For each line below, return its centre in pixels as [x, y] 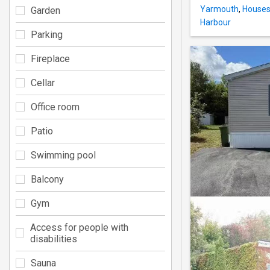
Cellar [43, 83]
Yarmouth [219, 9]
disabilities [53, 239]
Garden [46, 10]
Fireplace [50, 58]
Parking [47, 34]
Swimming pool [63, 155]
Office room [55, 107]
